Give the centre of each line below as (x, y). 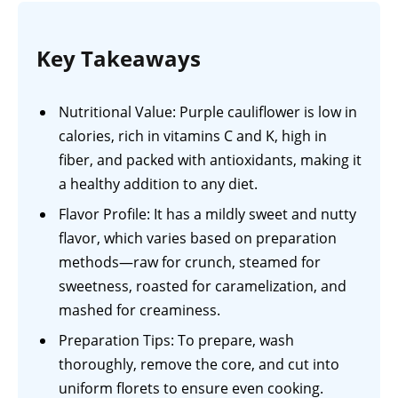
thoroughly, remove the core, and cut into (199, 365)
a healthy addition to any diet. (158, 184)
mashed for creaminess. (139, 310)
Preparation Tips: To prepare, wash (176, 341)
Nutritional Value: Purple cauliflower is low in (208, 112)
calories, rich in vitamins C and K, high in (193, 136)
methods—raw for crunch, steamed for (190, 263)
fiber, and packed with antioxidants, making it (210, 160)
